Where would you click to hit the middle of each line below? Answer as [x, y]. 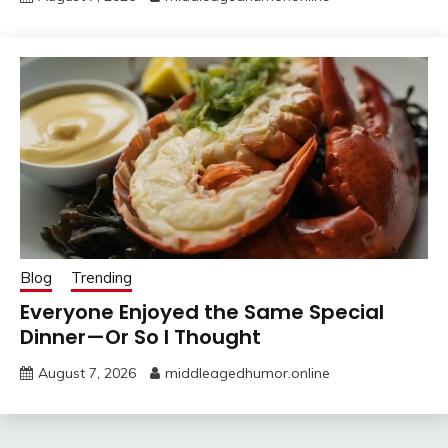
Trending [101, 277]
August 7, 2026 [87, 372]
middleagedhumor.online [247, 372]
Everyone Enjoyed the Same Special [202, 311]
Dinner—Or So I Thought [140, 336]
